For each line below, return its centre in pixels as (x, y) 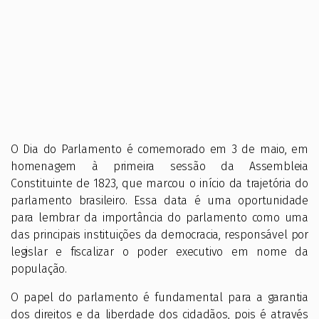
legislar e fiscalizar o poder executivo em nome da (159, 251)
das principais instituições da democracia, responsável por (159, 234)
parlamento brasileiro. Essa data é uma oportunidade (159, 200)
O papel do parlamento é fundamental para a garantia (159, 297)
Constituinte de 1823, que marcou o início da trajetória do (159, 183)
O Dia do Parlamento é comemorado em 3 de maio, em (159, 149)
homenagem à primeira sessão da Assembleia (159, 166)
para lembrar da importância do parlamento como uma (159, 217)
